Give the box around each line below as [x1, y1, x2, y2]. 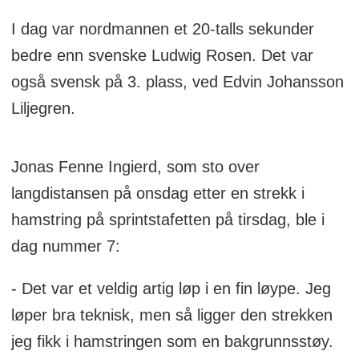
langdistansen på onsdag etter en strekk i [10, 184, 305, 202]
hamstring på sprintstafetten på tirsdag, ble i [10, 210, 325, 228]
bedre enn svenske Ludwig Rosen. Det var [10, 46, 313, 65]
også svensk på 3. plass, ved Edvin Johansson [10, 73, 344, 91]
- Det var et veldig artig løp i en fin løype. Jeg [10, 279, 331, 297]
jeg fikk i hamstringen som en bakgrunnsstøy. [10, 332, 333, 350]
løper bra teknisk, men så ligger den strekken [10, 305, 333, 324]
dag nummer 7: [10, 236, 120, 255]
